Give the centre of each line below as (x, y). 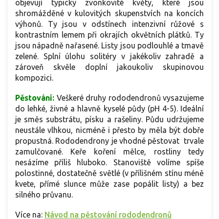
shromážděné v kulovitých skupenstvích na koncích (109, 13)
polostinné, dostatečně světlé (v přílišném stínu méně (109, 173)
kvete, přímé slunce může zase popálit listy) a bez (109, 184)
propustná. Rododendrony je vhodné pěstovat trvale (109, 141)
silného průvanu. (49, 195)
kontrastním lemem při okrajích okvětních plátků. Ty (109, 35)
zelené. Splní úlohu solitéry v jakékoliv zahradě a (109, 56)
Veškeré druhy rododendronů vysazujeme (130, 98)
